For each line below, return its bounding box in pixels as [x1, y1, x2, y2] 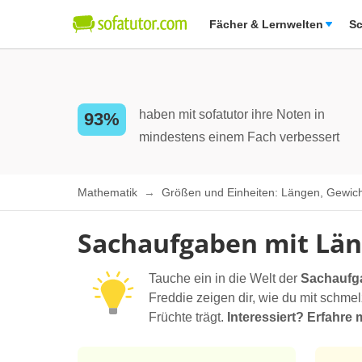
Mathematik [78, 186, 141, 200]
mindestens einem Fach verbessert [139, 130, 339, 144]
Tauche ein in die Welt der [149, 271, 301, 285]
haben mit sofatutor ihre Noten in [139, 107, 325, 121]
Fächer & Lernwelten [209, 18, 323, 31]
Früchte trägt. [149, 310, 227, 324]
